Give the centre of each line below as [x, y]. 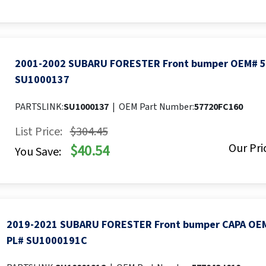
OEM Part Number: [156, 107]
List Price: [38, 132]
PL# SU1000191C [47, 241]
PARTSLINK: [39, 107]
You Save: [38, 152]
